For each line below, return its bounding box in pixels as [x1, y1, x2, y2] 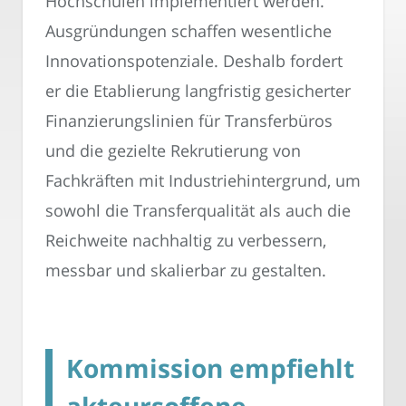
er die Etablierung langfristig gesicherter [45, 80, 351, 102]
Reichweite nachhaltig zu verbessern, [45, 229, 326, 252]
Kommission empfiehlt [66, 351, 354, 386]
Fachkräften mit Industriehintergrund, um [45, 169, 361, 192]
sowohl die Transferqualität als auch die [45, 199, 351, 222]
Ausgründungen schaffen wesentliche [45, 20, 332, 43]
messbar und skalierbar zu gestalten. [45, 259, 326, 282]
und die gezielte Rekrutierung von [45, 140, 301, 162]
